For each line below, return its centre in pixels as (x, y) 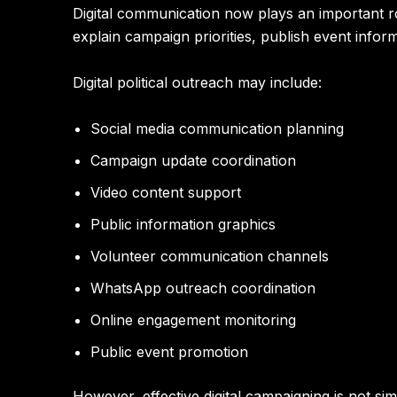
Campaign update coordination (193, 160)
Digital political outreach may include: (197, 82)
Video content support (166, 192)
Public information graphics (183, 224)
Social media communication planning (217, 128)
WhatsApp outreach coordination (203, 288)
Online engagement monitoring (193, 319)
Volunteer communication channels (210, 256)
